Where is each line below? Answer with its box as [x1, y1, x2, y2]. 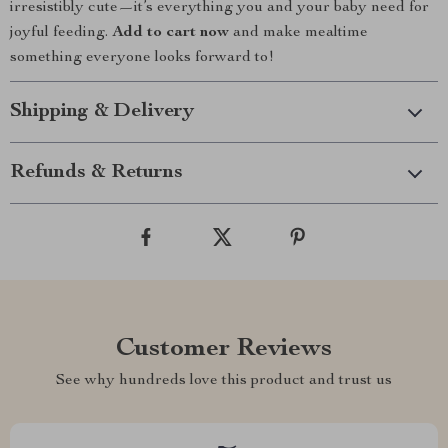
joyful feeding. [10, 25, 112, 41]
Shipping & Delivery [10, 102, 194, 122]
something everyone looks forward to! [10, 50, 274, 66]
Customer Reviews [116, 336, 332, 362]
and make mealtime [229, 25, 368, 41]
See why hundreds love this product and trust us [56, 373, 392, 389]
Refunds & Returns [10, 163, 183, 183]
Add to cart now [112, 25, 229, 41]
